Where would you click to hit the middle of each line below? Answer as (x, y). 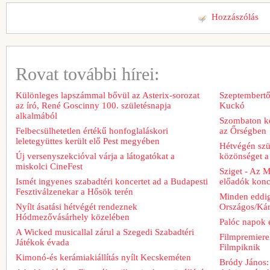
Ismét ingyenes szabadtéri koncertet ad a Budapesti (112, 181)
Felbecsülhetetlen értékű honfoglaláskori (92, 130)
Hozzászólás (235, 17)
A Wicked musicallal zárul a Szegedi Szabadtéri (105, 232)
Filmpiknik (240, 247)
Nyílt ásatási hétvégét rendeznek (77, 206)
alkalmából (36, 115)
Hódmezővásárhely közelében (73, 217)
